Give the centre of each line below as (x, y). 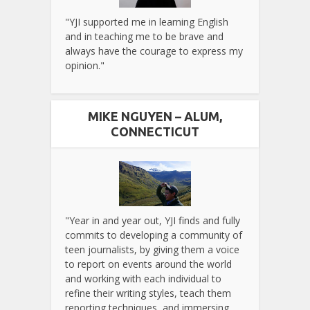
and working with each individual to (143, 279)
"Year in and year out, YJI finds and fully (153, 221)
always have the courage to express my (154, 51)
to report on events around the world (148, 264)
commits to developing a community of (154, 235)
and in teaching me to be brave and (144, 37)
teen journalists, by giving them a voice (152, 250)
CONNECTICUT (155, 132)
